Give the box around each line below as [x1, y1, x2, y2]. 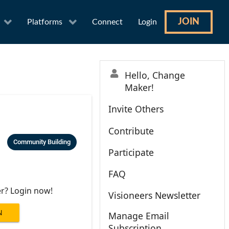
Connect [92, 18, 123, 27]
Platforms [27, 18, 62, 27]
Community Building [13, 138, 71, 146]
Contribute [108, 124, 154, 137]
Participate [108, 146, 154, 158]
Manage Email [108, 210, 170, 222]
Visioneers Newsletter [108, 189, 201, 202]
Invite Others [108, 103, 164, 116]
